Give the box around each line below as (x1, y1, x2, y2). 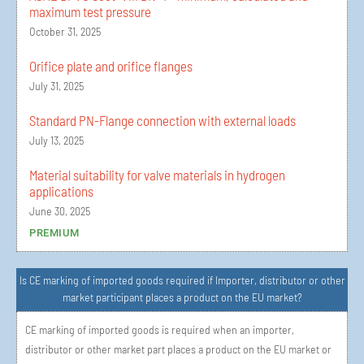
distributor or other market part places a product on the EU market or (25, 342, 331, 357)
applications (29, 183, 93, 200)
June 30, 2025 (29, 204, 90, 219)
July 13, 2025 (29, 133, 84, 148)
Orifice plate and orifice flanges (29, 58, 193, 75)
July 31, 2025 (29, 79, 84, 93)
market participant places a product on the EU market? (62, 290, 302, 305)
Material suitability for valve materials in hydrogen (29, 167, 285, 184)
